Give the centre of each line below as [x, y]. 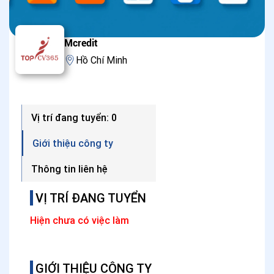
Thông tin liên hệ [69, 169]
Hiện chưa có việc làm [80, 220]
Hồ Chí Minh [102, 60]
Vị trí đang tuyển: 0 [74, 117]
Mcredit [81, 43]
